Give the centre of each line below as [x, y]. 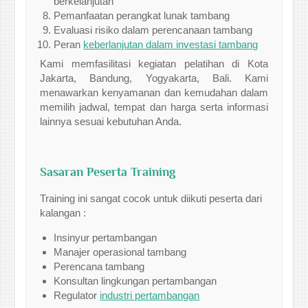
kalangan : [63, 213]
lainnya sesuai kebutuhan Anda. [111, 121]
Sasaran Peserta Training [108, 172]
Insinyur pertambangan [106, 238]
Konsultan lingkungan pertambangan [135, 281]
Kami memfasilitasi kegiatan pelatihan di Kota [154, 64]
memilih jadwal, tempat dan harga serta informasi [154, 107]
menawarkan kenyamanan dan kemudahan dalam [154, 92]
